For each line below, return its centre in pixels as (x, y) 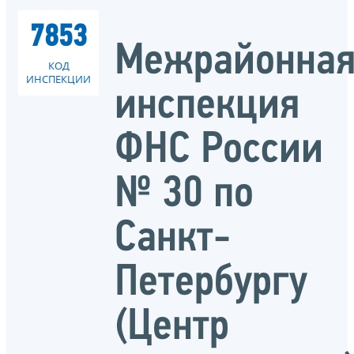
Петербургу (211, 283)
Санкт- (173, 239)
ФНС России (219, 151)
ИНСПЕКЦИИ (58, 79)
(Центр (172, 328)
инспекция (207, 106)
